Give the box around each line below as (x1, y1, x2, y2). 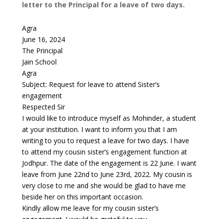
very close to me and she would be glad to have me (22, 181, 186, 191)
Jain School (22, 57, 57, 67)
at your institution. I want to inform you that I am (22, 125, 177, 134)
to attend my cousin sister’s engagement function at (22, 147, 187, 157)
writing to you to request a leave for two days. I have (22, 136, 189, 146)
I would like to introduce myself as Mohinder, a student (22, 113, 196, 123)
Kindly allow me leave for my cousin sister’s (22, 203, 159, 213)
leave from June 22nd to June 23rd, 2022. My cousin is (22, 170, 192, 179)
